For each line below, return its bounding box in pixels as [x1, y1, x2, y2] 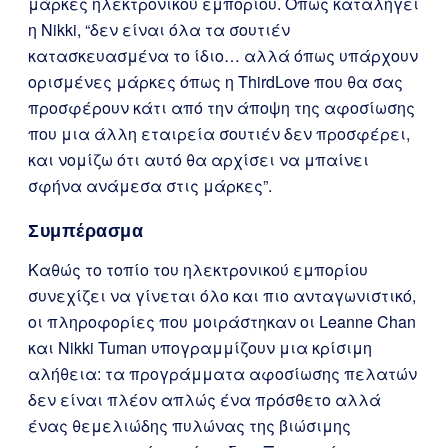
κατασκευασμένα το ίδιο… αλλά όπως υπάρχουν [28, 44, 418, 67]
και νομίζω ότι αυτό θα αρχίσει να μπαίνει [28, 148, 369, 171]
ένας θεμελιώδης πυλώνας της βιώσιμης [28, 414, 351, 437]
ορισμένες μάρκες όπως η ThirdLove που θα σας [28, 70, 403, 93]
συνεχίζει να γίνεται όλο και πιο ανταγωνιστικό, [28, 284, 416, 307]
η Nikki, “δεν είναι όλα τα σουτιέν [28, 18, 290, 41]
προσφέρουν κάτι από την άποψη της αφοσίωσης [28, 96, 415, 119]
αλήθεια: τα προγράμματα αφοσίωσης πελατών [28, 362, 417, 385]
